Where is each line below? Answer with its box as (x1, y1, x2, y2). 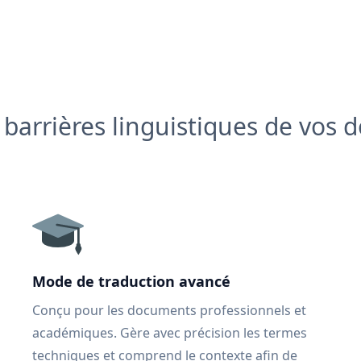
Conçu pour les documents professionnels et (32, 301, 306, 319)
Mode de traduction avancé (32, 272, 230, 291)
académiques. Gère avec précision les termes (32, 324, 307, 342)
